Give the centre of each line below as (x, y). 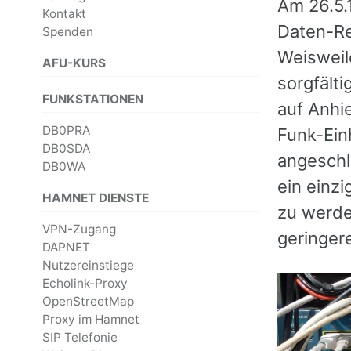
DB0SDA (66, 149)
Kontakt (64, 14)
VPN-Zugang (79, 230)
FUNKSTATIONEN (93, 99)
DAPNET (66, 248)
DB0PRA (66, 131)
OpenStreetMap (88, 302)
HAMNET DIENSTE (96, 197)
